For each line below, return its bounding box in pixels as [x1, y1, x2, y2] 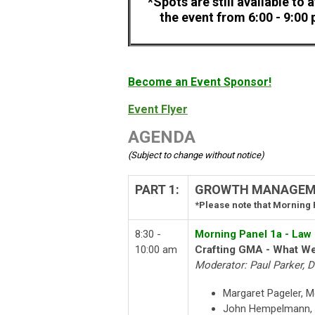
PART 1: [135, 182, 179, 198]
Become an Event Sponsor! [128, 75, 271, 89]
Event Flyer [128, 103, 188, 117]
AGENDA [128, 127, 195, 148]
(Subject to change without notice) [128, 150, 264, 161]
